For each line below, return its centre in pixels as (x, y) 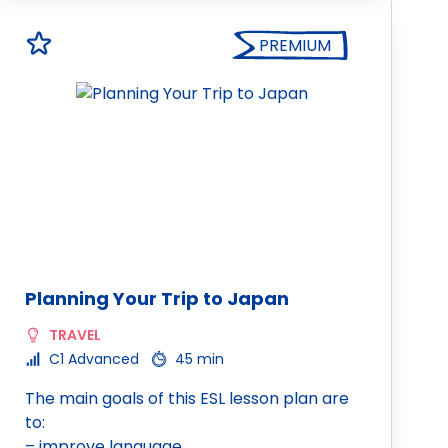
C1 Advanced (94, 359)
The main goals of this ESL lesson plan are (187, 398)
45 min (199, 359)
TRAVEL (75, 335)
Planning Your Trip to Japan (157, 298)
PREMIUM (295, 45)
